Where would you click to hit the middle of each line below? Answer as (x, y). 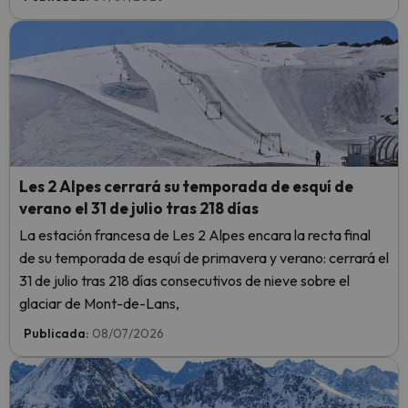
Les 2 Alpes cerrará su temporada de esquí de (186, 186)
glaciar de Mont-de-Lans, (99, 303)
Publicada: (58, 333)
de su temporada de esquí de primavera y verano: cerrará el (204, 258)
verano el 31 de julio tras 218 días (139, 208)
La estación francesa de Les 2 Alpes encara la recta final (195, 235)
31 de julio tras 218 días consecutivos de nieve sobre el (184, 280)
